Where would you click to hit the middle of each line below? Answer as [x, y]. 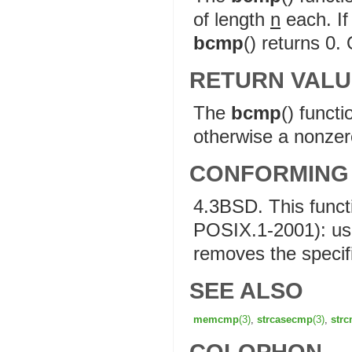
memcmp [216, 319]
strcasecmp [285, 319]
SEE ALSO [246, 290]
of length [232, 19]
